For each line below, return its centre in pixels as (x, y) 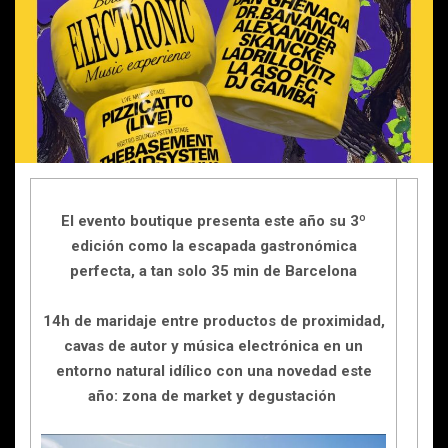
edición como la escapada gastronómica (213, 246)
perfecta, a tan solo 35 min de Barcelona (213, 271)
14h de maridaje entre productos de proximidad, (213, 321)
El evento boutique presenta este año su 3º (213, 221)
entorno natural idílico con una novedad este (213, 371)
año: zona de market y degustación (213, 396)
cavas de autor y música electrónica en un (213, 346)
